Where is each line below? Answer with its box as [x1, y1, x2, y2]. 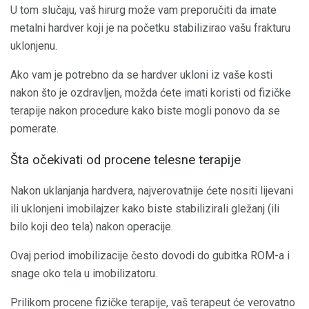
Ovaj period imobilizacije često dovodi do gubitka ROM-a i [10, 248, 290, 262]
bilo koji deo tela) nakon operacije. [10, 219, 173, 233]
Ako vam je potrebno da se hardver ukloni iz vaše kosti [10, 68, 272, 82]
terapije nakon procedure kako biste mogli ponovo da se [10, 104, 280, 118]
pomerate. [10, 122, 59, 136]
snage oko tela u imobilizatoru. [10, 266, 157, 280]
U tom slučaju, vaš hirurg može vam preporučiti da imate [10, 3, 277, 17]
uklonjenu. [10, 39, 57, 53]
